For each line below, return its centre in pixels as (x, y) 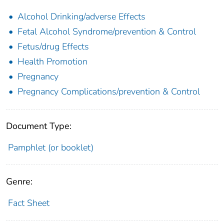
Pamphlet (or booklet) (50, 147)
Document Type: (39, 126)
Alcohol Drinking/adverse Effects (81, 16)
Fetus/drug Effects (53, 46)
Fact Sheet (28, 203)
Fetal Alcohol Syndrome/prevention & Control (107, 31)
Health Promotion (52, 61)
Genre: (19, 181)
